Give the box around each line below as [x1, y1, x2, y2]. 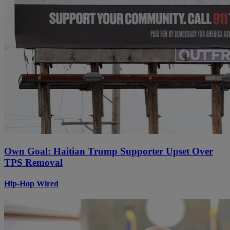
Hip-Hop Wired [4, 179, 59, 188]
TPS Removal [4, 157, 63, 168]
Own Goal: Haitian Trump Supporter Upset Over [4, 145, 213, 157]
